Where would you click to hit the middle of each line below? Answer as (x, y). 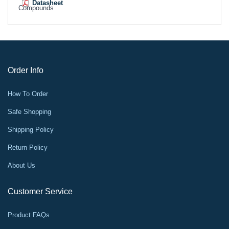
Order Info (26, 70)
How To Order (28, 94)
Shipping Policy (31, 130)
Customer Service (40, 191)
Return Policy (28, 147)
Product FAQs (29, 215)
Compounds (36, 8)
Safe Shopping (29, 112)
